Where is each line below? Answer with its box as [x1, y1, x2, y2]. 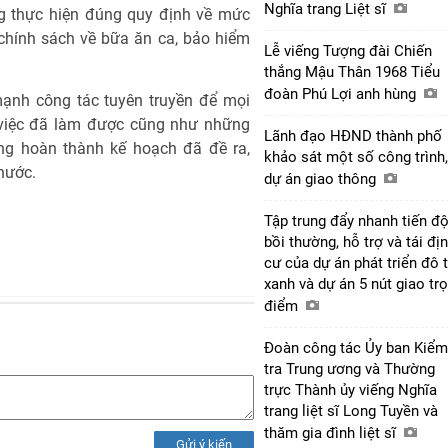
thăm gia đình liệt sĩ [264, 423, 400, 442]
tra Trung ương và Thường [264, 359, 435, 378]
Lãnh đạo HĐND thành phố [264, 126, 442, 145]
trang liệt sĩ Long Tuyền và [264, 401, 438, 420]
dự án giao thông [264, 169, 380, 188]
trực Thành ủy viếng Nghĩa [264, 380, 437, 399]
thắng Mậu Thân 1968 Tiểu [264, 62, 440, 81]
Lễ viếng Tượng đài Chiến [264, 41, 432, 60]
